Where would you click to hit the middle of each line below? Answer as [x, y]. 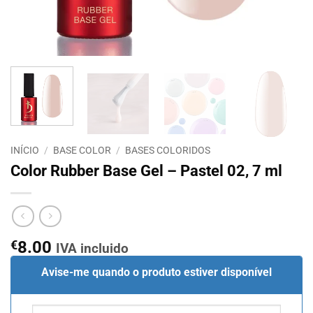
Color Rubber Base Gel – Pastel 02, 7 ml [146, 171]
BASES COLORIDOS [168, 151]
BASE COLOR [82, 151]
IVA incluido [92, 248]
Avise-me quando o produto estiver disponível [156, 272]
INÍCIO [25, 151]
